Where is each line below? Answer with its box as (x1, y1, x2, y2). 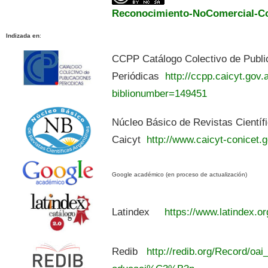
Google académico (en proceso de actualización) (112, 171, 248, 178)
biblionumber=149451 (112, 87, 208, 100)
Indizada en (6, 32, 40, 39)
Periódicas (112, 70, 163, 83)
